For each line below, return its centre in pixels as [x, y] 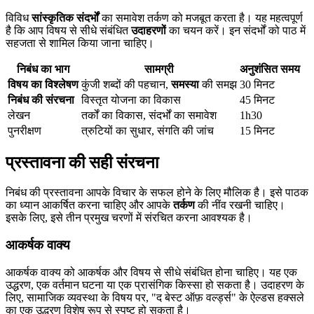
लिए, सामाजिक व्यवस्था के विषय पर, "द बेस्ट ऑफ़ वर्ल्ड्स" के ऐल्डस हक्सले [155, 297]
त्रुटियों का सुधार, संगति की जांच [148, 131]
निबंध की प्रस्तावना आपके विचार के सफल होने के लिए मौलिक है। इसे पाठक [157, 193]
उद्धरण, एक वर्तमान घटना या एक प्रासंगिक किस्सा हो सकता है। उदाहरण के [155, 285]
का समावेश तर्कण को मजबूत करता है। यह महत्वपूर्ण [201, 18]
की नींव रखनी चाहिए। [240, 205]
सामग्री [159, 69]
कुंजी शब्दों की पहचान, [126, 85]
